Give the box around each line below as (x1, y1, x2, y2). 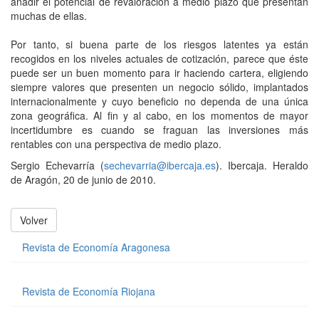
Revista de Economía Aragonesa (22, 240, 170, 255)
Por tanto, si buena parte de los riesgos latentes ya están (11, 37, 308, 52)
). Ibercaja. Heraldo (216, 158, 308, 173)
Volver (20, 213, 48, 228)
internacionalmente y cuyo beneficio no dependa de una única (11, 94, 308, 109)
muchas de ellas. (11, 9, 87, 23)
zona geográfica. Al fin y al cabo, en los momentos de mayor (11, 108, 308, 123)
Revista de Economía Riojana (22, 284, 155, 299)
